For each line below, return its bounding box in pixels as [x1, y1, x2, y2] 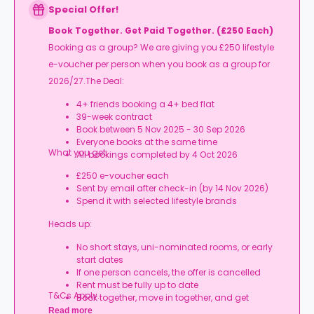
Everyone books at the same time [76, 136, 217, 148]
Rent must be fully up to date [76, 279, 198, 291]
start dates [76, 254, 123, 266]
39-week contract [76, 111, 152, 123]
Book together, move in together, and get [76, 292, 249, 303]
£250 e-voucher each [76, 170, 169, 182]
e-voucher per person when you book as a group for [48, 58, 270, 70]
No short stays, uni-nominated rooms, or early [76, 241, 273, 253]
